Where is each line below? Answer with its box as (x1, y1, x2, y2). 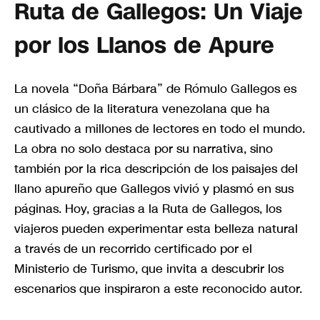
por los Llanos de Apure (14, 29, 274, 61)
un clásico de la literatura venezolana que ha (14, 100, 270, 118)
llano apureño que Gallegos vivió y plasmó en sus (14, 180, 294, 198)
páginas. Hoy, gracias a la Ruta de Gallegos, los (14, 200, 281, 218)
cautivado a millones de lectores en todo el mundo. (14, 120, 305, 138)
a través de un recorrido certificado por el (14, 240, 252, 258)
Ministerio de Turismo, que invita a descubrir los (14, 260, 284, 278)
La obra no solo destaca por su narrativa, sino (14, 140, 273, 158)
